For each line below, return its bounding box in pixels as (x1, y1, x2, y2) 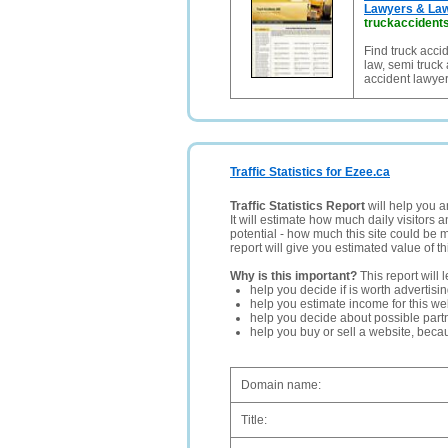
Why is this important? (230, 269, 357, 283)
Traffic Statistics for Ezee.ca (230, 165, 390, 179)
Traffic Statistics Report (230, 199, 365, 213)
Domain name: (241, 378, 321, 392)
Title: (241, 413, 267, 427)
